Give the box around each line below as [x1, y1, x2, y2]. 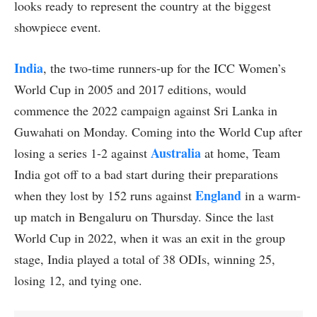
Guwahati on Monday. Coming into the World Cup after [14, 122, 302, 140]
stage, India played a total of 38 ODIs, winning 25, [14, 250, 275, 267]
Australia [151, 143, 201, 162]
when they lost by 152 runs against [14, 186, 195, 204]
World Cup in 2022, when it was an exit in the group [14, 229, 285, 246]
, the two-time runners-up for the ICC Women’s [43, 59, 286, 76]
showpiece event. [14, 18, 101, 36]
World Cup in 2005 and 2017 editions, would [14, 80, 246, 98]
